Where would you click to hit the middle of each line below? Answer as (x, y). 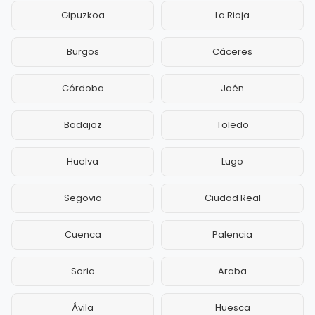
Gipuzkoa (83, 15)
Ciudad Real (232, 198)
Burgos (83, 52)
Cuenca (83, 235)
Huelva (83, 162)
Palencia (232, 235)
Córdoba (83, 89)
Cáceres (232, 52)
